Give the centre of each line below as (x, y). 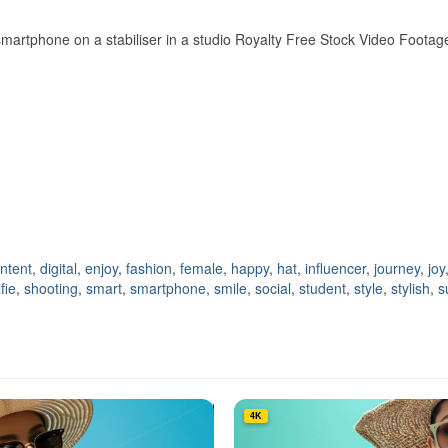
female (201, 268)
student (322, 288)
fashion (149, 268)
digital (58, 268)
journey (397, 268)
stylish (410, 288)
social (273, 288)
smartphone (168, 288)
